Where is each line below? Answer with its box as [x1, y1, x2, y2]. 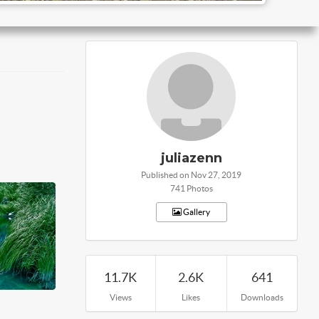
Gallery [182, 207, 211, 216]
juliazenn [160, 150, 222, 166]
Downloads [240, 293, 283, 302]
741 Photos [169, 184, 213, 193]
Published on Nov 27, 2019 [141, 170, 241, 179]
